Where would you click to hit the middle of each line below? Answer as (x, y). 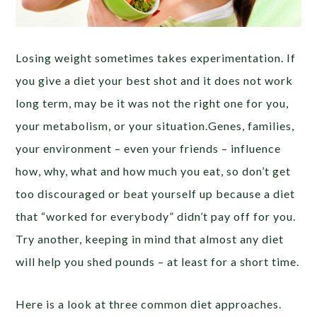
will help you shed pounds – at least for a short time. (158, 262)
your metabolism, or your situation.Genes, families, (155, 126)
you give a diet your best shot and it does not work (155, 81)
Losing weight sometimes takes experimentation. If (156, 58)
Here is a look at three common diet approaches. (149, 304)
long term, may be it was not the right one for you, (152, 103)
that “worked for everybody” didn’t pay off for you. (156, 217)
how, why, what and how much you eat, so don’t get (154, 171)
